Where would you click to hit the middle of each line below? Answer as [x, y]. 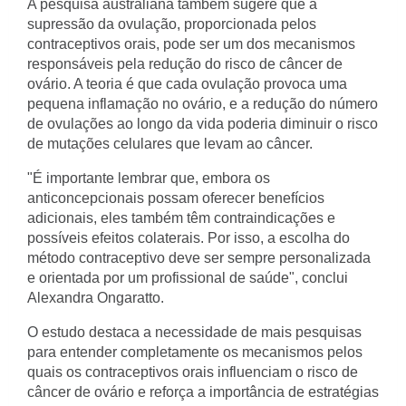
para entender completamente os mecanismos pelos [195, 352]
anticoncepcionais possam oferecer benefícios [176, 198]
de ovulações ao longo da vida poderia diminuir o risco [203, 124]
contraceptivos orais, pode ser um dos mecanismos [191, 44]
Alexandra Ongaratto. [96, 298]
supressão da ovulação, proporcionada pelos [172, 24]
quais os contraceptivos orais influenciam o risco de [193, 372]
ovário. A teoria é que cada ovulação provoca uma [187, 84]
